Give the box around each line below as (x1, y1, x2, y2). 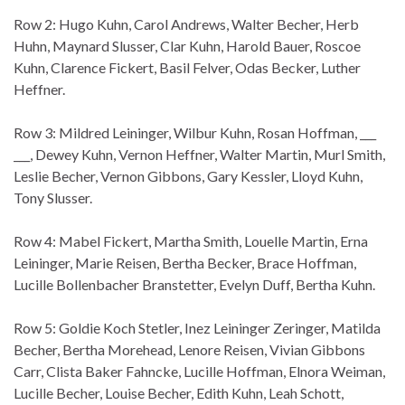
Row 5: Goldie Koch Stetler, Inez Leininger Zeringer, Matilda (14, 319, 381, 337)
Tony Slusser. (14, 189, 92, 207)
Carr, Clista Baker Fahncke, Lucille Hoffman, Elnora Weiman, (14, 363, 385, 381)
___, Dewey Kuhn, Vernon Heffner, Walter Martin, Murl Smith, (14, 146, 385, 164)
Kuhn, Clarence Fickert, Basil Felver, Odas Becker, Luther (14, 59, 361, 77)
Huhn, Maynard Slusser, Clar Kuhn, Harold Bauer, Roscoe (14, 37, 361, 55)
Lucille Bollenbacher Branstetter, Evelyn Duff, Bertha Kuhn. (14, 276, 378, 294)
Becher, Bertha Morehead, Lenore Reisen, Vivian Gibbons (14, 341, 365, 359)
